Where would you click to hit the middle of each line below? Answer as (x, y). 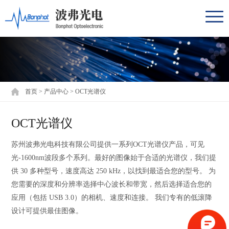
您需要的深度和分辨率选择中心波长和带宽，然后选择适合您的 (112, 184)
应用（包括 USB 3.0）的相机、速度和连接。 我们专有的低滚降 (112, 197)
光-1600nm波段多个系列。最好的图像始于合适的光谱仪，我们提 (114, 157)
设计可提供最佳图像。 (47, 211)
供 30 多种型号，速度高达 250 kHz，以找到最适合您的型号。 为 (114, 171)
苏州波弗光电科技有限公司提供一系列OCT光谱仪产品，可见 (108, 144)
